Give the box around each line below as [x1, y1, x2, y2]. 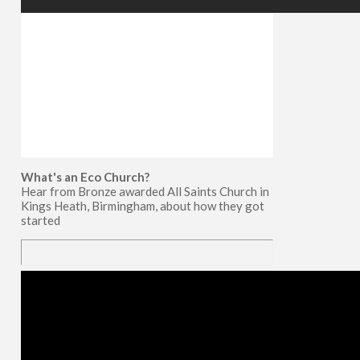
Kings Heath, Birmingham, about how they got [20, 198, 264, 213]
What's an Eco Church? [20, 169, 149, 184]
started [20, 212, 60, 227]
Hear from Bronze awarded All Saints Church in [20, 183, 269, 198]
